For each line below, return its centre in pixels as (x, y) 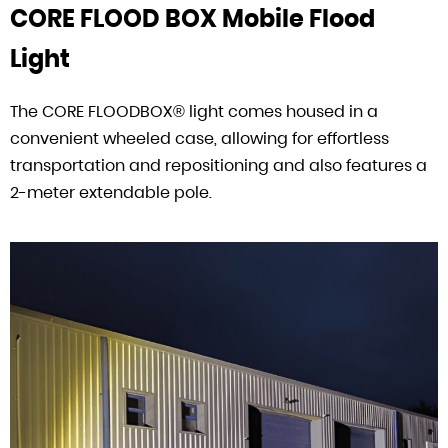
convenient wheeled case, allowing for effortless (199, 139)
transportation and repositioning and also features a (218, 166)
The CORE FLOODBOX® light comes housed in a (194, 112)
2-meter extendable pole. (113, 193)
